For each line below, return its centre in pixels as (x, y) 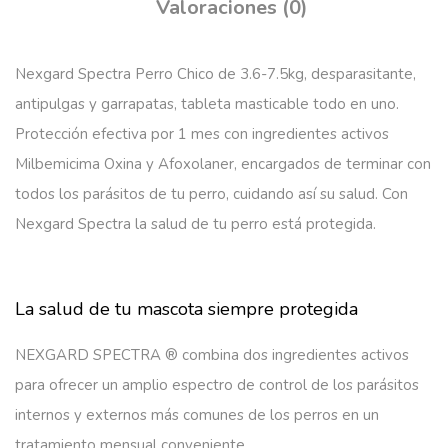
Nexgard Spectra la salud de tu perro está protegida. (195, 224)
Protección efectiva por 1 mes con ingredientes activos (202, 134)
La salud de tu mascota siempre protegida (186, 309)
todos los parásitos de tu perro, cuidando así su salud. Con (211, 194)
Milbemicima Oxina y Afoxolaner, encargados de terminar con (223, 164)
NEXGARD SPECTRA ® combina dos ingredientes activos (212, 355)
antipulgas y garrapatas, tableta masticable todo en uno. (207, 104)
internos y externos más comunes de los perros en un (197, 415)
